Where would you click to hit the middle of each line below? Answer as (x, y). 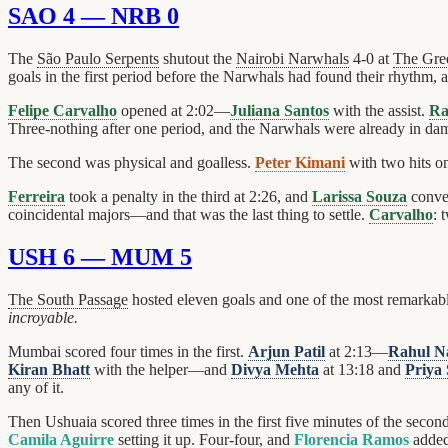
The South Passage (68, 300)
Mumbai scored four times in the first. (128, 352)
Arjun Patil (286, 352)
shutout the (197, 59)
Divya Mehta (275, 370)
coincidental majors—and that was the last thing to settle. (188, 215)
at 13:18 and (362, 370)
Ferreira (36, 197)
